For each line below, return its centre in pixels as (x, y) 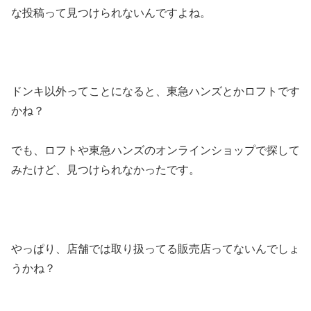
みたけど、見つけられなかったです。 (106, 169)
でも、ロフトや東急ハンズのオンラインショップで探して (155, 150)
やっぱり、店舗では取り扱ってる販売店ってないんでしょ (155, 249)
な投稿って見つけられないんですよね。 (111, 12)
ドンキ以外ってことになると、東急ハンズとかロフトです (155, 92)
